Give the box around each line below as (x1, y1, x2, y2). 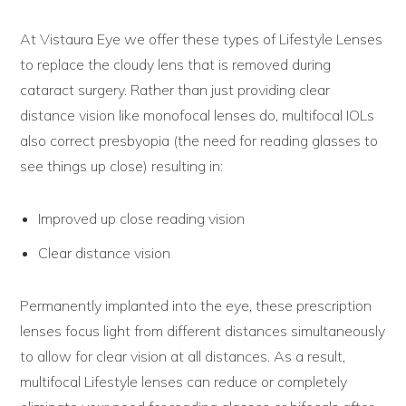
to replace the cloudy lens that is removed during (20, 54, 332, 73)
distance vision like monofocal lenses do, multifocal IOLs (20, 105, 375, 124)
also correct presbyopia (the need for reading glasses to (20, 130, 379, 150)
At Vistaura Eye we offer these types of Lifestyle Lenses (20, 29, 383, 48)
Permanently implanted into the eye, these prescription (20, 295, 372, 314)
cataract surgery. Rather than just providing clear (20, 80, 331, 99)
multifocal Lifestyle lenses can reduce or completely (20, 372, 348, 391)
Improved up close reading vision (38, 208, 246, 227)
